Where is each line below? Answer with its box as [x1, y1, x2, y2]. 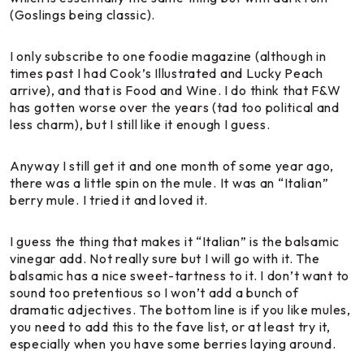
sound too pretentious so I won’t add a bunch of [10, 284, 299, 301]
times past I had [10, 65, 110, 82]
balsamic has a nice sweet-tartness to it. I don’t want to [10, 267, 350, 284]
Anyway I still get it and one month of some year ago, [10, 158, 335, 175]
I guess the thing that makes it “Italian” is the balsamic [10, 233, 340, 250]
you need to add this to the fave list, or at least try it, [10, 318, 331, 336]
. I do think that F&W [217, 82, 341, 99]
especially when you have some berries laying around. [10, 336, 336, 353]
